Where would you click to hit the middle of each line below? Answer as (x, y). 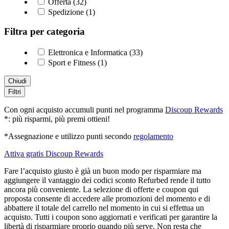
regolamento (153, 136)
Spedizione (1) (71, 12)
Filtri (15, 92)
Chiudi (17, 81)
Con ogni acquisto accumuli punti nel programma (85, 110)
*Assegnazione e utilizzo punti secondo (69, 136)
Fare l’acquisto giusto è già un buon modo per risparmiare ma (103, 171)
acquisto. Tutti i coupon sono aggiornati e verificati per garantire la (111, 217)
